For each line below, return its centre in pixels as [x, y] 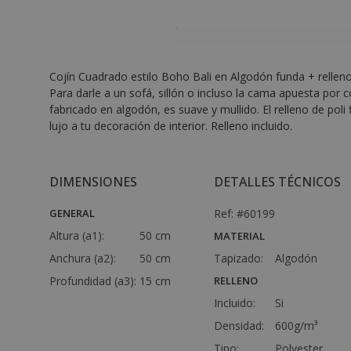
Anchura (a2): [84, 258]
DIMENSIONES [93, 182]
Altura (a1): [78, 235]
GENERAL [72, 213]
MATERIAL [239, 236]
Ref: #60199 [244, 213]
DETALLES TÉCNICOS [277, 182]
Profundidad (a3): [94, 281]
